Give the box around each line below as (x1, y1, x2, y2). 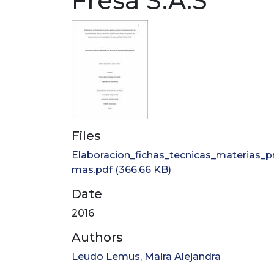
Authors (72, 230, 123, 245)
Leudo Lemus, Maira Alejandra (72, 251, 221, 263)
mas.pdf (72, 164, 113, 176)
